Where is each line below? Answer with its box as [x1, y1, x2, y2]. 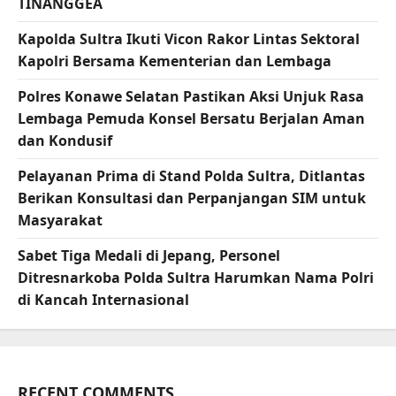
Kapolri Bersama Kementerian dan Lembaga [18, 51, 331, 72]
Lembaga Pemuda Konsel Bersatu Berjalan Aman [18, 109, 365, 129]
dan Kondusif [18, 131, 112, 151]
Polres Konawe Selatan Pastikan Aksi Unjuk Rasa [18, 87, 364, 107]
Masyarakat [18, 210, 103, 231]
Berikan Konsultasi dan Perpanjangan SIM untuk [18, 188, 366, 209]
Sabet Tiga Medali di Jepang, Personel [18, 246, 280, 266]
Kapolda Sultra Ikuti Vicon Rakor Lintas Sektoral [18, 29, 360, 49]
